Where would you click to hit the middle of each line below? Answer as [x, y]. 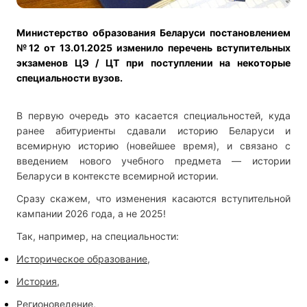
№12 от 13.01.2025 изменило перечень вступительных [153, 47]
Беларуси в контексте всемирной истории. [118, 175]
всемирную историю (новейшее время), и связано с [153, 145]
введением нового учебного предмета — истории [153, 160]
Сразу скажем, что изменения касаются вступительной [153, 198]
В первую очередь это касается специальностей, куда [153, 115]
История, [38, 281]
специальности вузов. [71, 77]
